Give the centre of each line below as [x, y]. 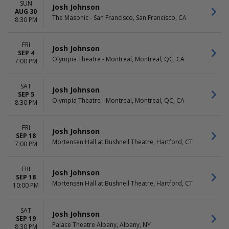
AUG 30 [26, 12]
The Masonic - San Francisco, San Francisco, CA [119, 17]
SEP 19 [26, 219]
